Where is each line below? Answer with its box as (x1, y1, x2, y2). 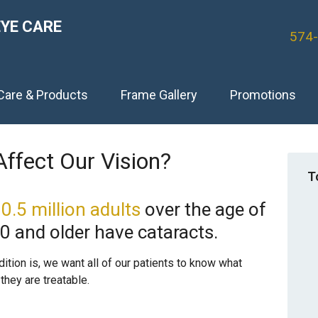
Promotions (230, 87, 297, 102)
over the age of (141, 199, 266, 220)
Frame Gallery (120, 87, 197, 102)
